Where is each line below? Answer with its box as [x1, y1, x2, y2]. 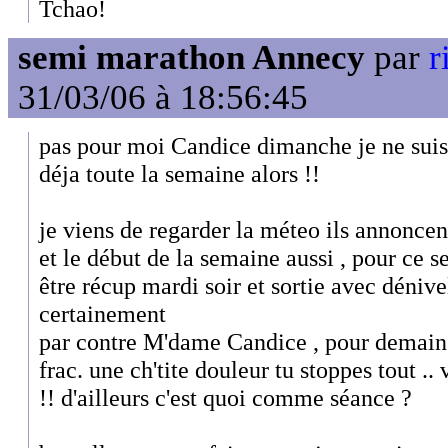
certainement [39, 300, 166, 328]
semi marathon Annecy [18, 37, 365, 77]
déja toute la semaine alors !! [39, 160, 320, 188]
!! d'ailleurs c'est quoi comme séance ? [39, 384, 412, 412]
